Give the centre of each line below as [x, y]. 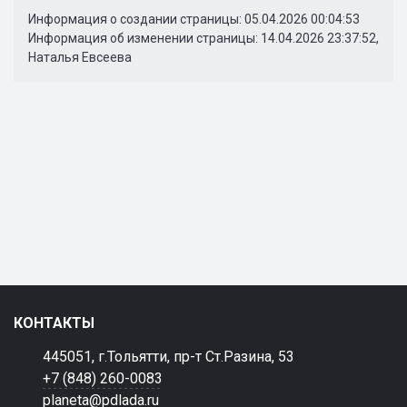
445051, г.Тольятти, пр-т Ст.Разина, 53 [169, 357]
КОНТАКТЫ [54, 323]
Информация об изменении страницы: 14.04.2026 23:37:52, [203, 38]
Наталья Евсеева [80, 57]
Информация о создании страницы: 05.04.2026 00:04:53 [194, 19]
